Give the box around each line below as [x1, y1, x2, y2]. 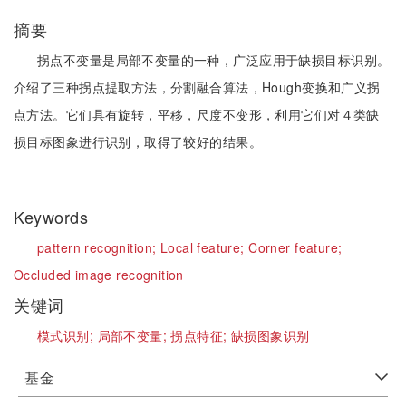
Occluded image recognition [14, 266, 184, 284]
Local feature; [159, 238, 249, 256]
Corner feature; [248, 238, 343, 256]
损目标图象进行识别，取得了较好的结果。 [14, 132, 262, 150]
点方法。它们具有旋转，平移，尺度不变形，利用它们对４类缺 [14, 105, 380, 123]
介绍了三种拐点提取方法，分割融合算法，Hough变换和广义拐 [14, 78, 381, 96]
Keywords [14, 205, 93, 228]
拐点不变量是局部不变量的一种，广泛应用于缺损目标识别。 [37, 51, 391, 69]
